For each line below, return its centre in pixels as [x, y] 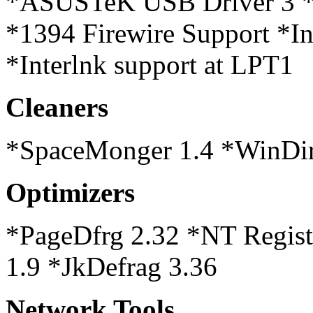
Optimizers [70, 192]
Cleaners [57, 107]
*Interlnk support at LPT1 [150, 65]
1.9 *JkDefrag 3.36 [111, 267]
